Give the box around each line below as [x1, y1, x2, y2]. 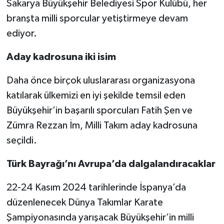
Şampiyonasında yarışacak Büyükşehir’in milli [6, 212, 194, 223]
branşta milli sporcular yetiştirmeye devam [6, 13, 188, 24]
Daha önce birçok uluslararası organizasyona [6, 75, 195, 86]
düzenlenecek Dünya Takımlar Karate [6, 197, 163, 208]
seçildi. [6, 135, 37, 146]
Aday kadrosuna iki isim [6, 52, 116, 62]
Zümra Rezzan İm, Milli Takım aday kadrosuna [6, 120, 197, 131]
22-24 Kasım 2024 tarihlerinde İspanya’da [6, 182, 186, 193]
